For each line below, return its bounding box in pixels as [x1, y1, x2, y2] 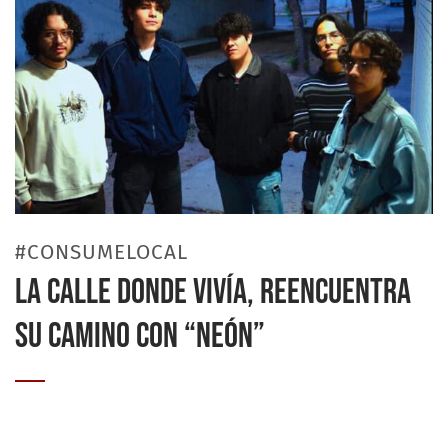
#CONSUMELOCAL [15, 239, 189, 264]
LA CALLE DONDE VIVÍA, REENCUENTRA [15, 271, 411, 313]
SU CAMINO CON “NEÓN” [15, 315, 265, 357]
